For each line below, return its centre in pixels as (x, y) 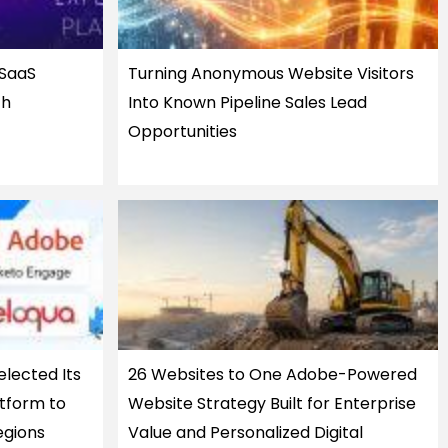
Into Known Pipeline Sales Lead (248, 102)
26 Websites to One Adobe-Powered (273, 374)
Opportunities (183, 131)
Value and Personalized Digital (246, 432)
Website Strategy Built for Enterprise (272, 403)
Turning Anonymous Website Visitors (271, 73)
